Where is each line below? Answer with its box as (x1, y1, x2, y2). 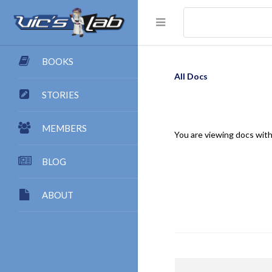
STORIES (42, 89, 79, 100)
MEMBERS (42, 123, 87, 134)
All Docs (174, 71, 208, 81)
